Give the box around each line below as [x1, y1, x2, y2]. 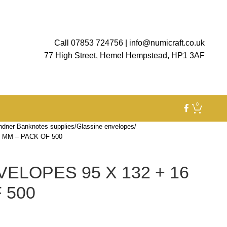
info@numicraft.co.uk [129, 38, 205, 47]
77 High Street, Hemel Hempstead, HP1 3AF [44, 51, 205, 60]
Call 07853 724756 [54, 38, 124, 47]
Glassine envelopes [77, 123, 135, 130]
